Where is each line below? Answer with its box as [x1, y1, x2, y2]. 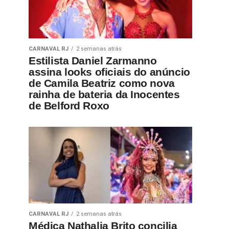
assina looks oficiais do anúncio [29, 66, 190, 78]
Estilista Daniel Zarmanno [29, 55, 157, 66]
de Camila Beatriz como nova [29, 77, 175, 89]
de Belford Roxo [29, 100, 109, 111]
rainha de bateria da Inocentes [29, 88, 180, 100]
